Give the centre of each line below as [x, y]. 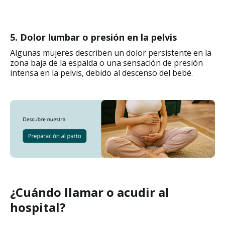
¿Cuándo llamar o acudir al [90, 192]
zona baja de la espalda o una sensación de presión [106, 63]
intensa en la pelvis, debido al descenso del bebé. [101, 73]
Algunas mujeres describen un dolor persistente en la [111, 52]
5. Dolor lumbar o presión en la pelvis [93, 37]
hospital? [38, 207]
